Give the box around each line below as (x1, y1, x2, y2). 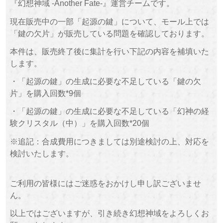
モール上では (161, 16, 209, 26)
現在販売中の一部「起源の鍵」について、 (9, 16, 161, 26)
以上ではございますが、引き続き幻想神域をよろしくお (9, 209, 209, 218)
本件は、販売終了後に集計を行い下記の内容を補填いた (9, 46, 209, 56)
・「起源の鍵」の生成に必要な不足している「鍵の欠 (9, 77, 201, 86)
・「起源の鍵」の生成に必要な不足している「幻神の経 (9, 107, 209, 116)
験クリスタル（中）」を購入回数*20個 (9, 118, 149, 128)
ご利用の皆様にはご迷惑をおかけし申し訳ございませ (9, 178, 201, 188)
